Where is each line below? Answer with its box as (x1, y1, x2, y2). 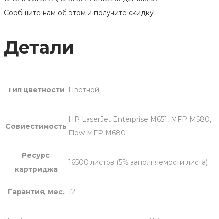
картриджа (14, 165, 58, 174)
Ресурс (22, 151, 50, 160)
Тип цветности (7, 86, 65, 95)
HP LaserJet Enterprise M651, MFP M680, (68, 115, 211, 124)
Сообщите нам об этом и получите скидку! (4, 8, 155, 17)
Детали (4, 36, 74, 58)
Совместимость (5, 122, 66, 131)
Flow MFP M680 (68, 129, 126, 138)
